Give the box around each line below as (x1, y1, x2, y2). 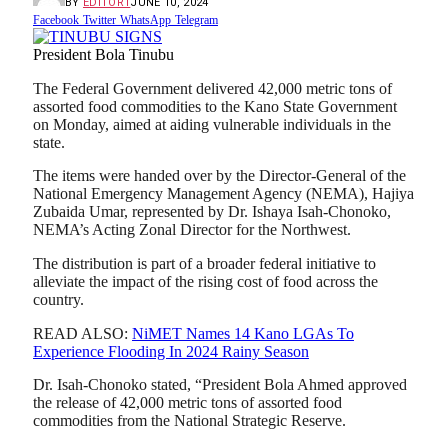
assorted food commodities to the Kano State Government (33, 97, 397, 115)
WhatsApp (120, 13, 171, 27)
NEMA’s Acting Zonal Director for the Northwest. (33, 221, 351, 239)
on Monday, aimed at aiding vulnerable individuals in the (33, 115, 391, 133)
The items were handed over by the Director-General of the (33, 167, 406, 185)
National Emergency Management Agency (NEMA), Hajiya (33, 185, 414, 203)
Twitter (83, 13, 116, 27)
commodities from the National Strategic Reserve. (33, 412, 346, 430)
